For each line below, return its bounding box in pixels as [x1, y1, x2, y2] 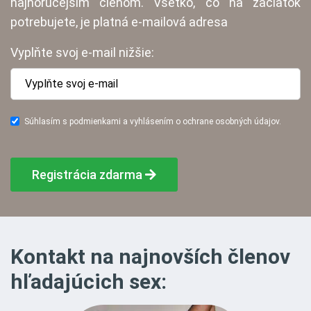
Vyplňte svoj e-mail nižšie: [10, 45, 154, 60]
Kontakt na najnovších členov [10, 244, 290, 269]
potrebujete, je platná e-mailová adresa [10, 15, 228, 30]
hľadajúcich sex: [10, 269, 167, 294]
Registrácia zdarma [32, 167, 145, 183]
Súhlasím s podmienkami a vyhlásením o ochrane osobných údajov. [24, 117, 281, 127]
